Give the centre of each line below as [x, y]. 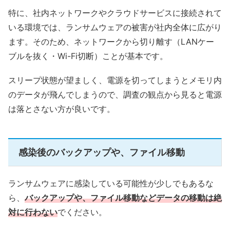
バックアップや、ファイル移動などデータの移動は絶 [123, 198]
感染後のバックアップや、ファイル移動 [102, 152]
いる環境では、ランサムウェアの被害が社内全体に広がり [115, 27]
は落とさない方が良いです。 [62, 109]
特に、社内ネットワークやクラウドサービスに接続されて [115, 13]
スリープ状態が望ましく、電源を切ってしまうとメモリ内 [115, 80]
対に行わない [33, 212]
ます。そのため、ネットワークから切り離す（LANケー [111, 41]
